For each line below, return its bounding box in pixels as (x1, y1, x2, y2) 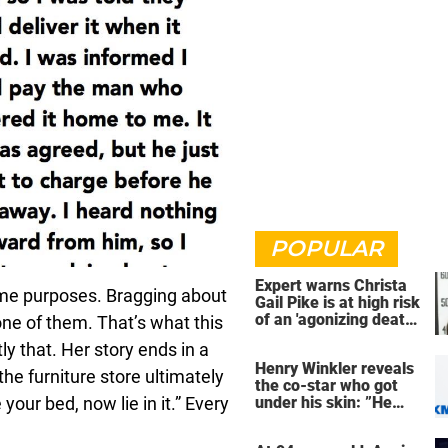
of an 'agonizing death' (255, 310, 415, 329)
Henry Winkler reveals (255, 358, 414, 378)
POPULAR (270, 235, 383, 262)
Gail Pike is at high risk (255, 293, 420, 312)
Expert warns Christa (255, 276, 407, 295)
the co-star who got (255, 375, 398, 395)
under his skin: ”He (255, 392, 392, 412)
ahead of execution (255, 327, 394, 346)
